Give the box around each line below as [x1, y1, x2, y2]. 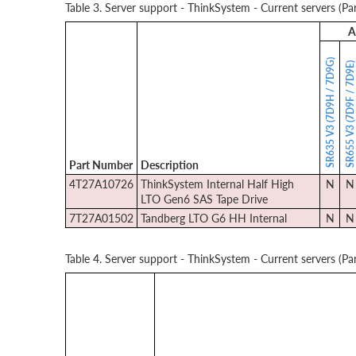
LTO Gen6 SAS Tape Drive [141, 191, 268, 207]
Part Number [69, 157, 133, 172]
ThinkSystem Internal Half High [141, 176, 294, 192]
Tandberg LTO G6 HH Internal [141, 210, 287, 226]
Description [141, 157, 199, 172]
